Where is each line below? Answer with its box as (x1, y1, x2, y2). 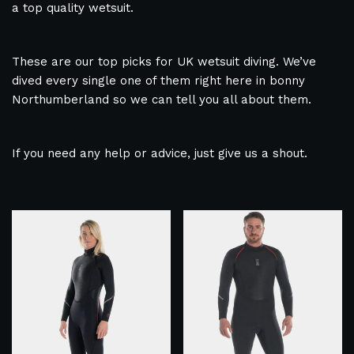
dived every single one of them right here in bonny (12, 73, 305, 88)
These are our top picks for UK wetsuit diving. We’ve (12, 55, 316, 70)
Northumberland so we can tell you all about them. (12, 92, 311, 107)
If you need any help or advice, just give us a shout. (12, 146, 307, 161)
